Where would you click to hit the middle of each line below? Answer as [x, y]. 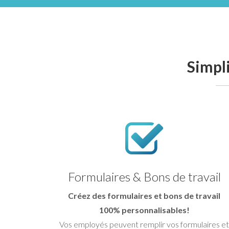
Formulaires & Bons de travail [144, 176]
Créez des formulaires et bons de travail [144, 195]
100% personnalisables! [144, 210]
